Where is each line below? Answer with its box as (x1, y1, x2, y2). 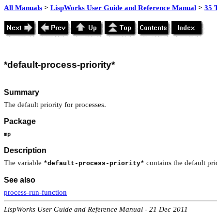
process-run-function (4, 188, 67, 196)
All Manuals (4, 4, 42, 12)
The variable (4, 159, 44, 167)
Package (4, 117, 36, 126)
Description (4, 146, 46, 155)
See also (4, 175, 35, 184)
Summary (4, 88, 39, 96)
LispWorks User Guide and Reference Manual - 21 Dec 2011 (4, 205, 188, 213)
